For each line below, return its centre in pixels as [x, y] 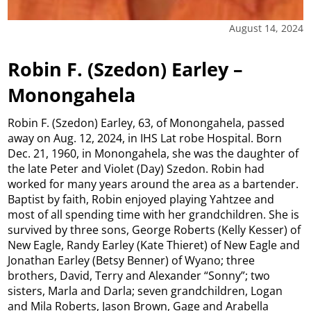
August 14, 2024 [266, 28]
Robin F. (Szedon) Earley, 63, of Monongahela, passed [146, 123]
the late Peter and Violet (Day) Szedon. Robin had [136, 168]
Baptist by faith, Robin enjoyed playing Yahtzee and [141, 199]
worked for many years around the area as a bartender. [153, 184]
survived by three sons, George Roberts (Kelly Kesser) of [154, 229]
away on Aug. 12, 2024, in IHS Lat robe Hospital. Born [145, 138]
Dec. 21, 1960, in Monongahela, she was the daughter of [153, 153]
